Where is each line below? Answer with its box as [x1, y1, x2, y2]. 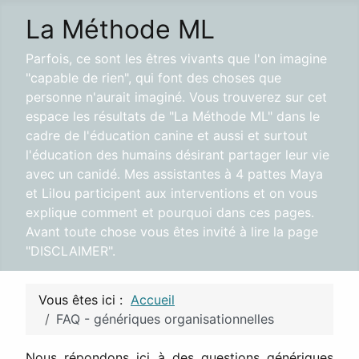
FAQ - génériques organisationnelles [56, 311, 274, 327]
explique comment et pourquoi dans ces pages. [26, 204, 314, 220]
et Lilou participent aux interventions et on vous [26, 185, 317, 201]
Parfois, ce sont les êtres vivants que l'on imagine [26, 50, 327, 67]
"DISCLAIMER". [26, 243, 115, 259]
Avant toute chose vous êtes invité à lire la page [26, 224, 318, 240]
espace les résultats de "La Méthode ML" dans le [26, 108, 320, 124]
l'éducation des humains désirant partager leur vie [26, 147, 329, 163]
